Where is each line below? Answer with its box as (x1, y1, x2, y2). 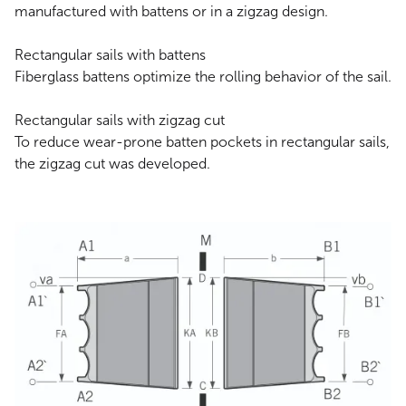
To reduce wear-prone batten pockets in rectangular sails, (14, 133, 390, 151)
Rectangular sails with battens (14, 46, 206, 64)
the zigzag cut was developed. (14, 155, 210, 173)
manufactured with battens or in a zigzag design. (14, 3, 328, 21)
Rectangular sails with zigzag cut (14, 111, 225, 130)
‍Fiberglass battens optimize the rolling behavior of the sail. (14, 68, 391, 86)
